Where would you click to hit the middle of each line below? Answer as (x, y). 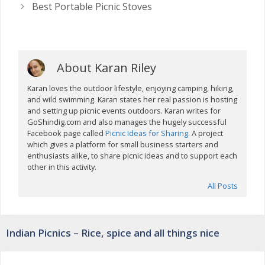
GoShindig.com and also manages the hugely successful (127, 122)
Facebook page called (67, 133)
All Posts (222, 186)
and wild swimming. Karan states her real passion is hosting (132, 100)
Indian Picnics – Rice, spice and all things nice (113, 232)
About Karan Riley (107, 68)
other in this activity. (62, 167)
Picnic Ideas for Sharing (147, 133)
